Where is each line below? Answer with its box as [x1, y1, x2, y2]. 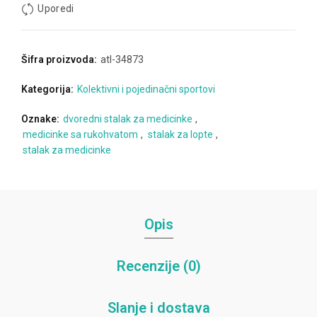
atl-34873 [100, 53, 144, 65]
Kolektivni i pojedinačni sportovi [77, 83, 215, 95]
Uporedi [38, 2, 74, 14]
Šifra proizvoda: [21, 53, 99, 65]
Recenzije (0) [116, 257, 201, 275]
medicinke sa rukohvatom [23, 128, 138, 140]
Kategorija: [21, 83, 76, 95]
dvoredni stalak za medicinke [63, 113, 192, 125]
